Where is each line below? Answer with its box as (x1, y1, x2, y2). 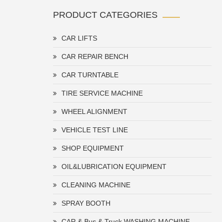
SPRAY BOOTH (61, 199, 111, 207)
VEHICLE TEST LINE (61, 126, 128, 134)
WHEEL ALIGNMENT (61, 108, 127, 115)
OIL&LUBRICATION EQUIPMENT (61, 163, 166, 170)
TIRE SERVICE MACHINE (61, 89, 143, 97)
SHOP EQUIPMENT (61, 144, 124, 152)
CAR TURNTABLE (61, 71, 118, 79)
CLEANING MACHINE (61, 181, 130, 189)
